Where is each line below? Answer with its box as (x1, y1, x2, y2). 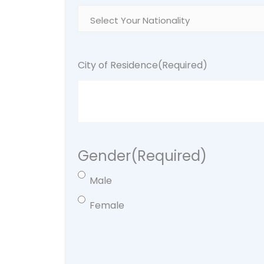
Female (90, 199, 124, 212)
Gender (78, 146, 131, 166)
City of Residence (78, 58, 158, 72)
